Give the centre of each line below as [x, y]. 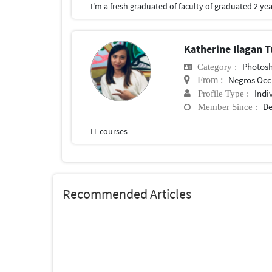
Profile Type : [220, 93]
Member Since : [224, 106]
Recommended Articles [127, 193]
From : [207, 79]
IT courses [109, 131]
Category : [215, 66]
